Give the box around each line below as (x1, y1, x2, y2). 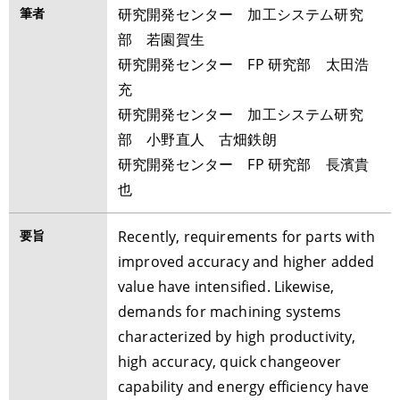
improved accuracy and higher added (118, 252, 375, 271)
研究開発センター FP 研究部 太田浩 (118, 54, 370, 74)
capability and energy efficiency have (118, 377, 369, 396)
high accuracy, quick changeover (118, 352, 341, 371)
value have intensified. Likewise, (118, 277, 335, 296)
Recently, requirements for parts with (118, 227, 375, 246)
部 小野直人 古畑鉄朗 (118, 129, 291, 149)
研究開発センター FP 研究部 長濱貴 (118, 154, 370, 174)
